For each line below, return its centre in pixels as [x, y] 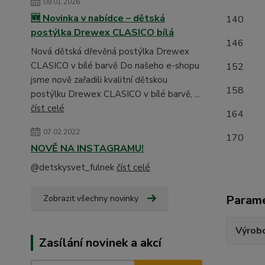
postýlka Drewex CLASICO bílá [102, 32]
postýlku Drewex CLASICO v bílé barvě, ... [115, 94]
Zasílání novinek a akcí [100, 243]
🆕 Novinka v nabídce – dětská [98, 18]
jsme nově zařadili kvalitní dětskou [99, 80]
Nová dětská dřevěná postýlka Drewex [110, 51]
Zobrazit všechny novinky [91, 198]
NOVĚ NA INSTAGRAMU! [87, 148]
